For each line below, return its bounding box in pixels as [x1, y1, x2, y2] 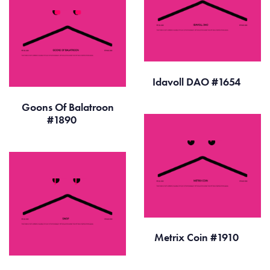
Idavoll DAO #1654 [152, 74, 243, 89]
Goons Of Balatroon [21, 99, 114, 114]
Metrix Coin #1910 [154, 230, 241, 245]
